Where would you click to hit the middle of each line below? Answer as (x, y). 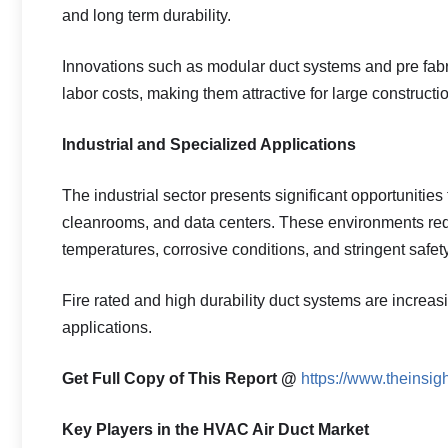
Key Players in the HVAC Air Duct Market (215, 429)
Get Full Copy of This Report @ (179, 378)
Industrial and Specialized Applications (209, 144)
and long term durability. (146, 15)
